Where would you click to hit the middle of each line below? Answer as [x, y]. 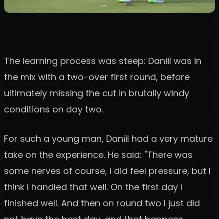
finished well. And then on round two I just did [102, 203]
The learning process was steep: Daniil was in [103, 61]
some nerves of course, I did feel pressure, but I [107, 171]
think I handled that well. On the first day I [93, 187]
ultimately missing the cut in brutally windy [97, 93]
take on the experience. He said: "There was [98, 155]
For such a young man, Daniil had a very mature [108, 139]
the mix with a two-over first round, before [97, 77]
